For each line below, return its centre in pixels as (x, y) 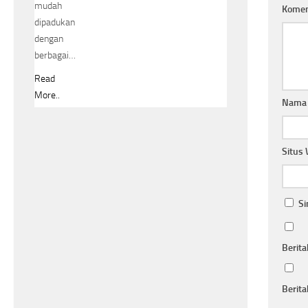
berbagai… (55, 55)
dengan (49, 38)
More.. (47, 95)
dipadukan (55, 22)
